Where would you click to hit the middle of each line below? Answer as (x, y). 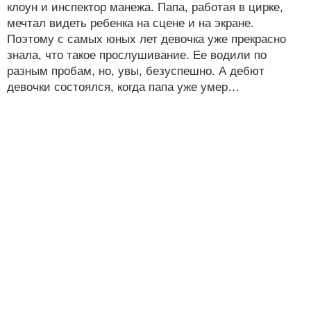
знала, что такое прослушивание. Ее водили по (137, 55)
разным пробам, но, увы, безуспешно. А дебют (136, 71)
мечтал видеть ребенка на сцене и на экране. (131, 23)
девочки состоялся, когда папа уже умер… (123, 87)
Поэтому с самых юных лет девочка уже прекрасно (146, 39)
